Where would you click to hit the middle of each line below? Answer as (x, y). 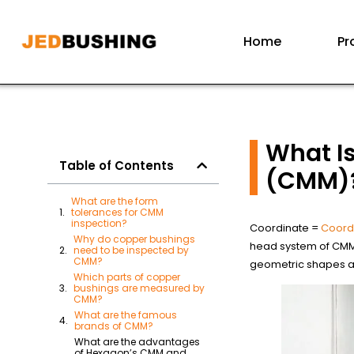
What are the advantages (137, 342)
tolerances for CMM (117, 212)
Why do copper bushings (134, 239)
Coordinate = (286, 228)
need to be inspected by (131, 250)
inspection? (99, 223)
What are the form (115, 201)
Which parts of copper (127, 277)
